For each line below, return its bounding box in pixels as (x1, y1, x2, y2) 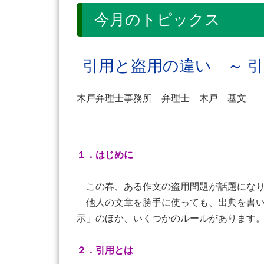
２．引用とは (77, 245, 133, 255)
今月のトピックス (94, 11, 220, 28)
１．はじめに (77, 150, 133, 160)
